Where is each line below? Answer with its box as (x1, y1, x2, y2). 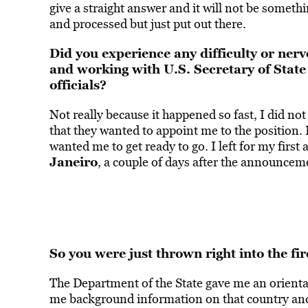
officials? (49, 76, 107, 93)
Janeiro (49, 153, 98, 170)
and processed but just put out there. (49, 15, 246, 32)
